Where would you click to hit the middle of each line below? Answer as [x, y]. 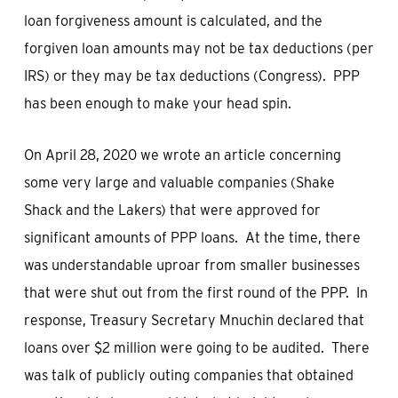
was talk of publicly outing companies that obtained [188, 375]
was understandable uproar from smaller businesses [191, 265]
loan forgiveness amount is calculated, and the [173, 21]
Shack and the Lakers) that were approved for [172, 210]
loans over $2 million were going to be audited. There [196, 348]
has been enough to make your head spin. [157, 103]
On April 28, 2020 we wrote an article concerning [182, 155]
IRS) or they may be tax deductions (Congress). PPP [191, 76]
